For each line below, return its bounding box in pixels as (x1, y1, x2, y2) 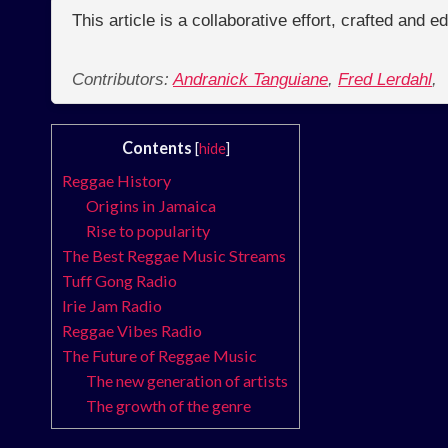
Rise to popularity (86, 221, 211, 241)
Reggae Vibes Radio (62, 321, 202, 341)
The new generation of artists (86, 371, 289, 391)
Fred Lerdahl (338, 70, 432, 90)
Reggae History (62, 171, 171, 191)
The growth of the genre (86, 396, 252, 416)
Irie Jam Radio (62, 296, 162, 316)
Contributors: (72, 70, 173, 90)
